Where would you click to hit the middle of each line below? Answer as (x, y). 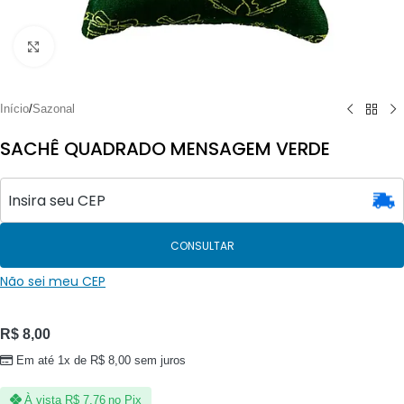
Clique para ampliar (104, 47)
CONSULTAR (202, 245)
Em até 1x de (54, 360)
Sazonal (54, 109)
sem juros (159, 360)
